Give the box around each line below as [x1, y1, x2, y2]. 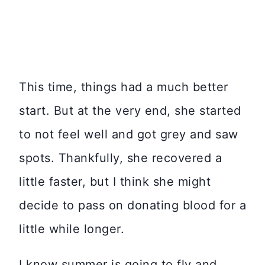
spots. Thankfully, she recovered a [19, 150, 222, 165]
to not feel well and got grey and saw [19, 127, 238, 141]
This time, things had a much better [19, 79, 228, 94]
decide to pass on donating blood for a [19, 198, 246, 212]
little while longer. [19, 221, 124, 236]
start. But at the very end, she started [19, 103, 241, 118]
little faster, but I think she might [19, 174, 211, 189]
